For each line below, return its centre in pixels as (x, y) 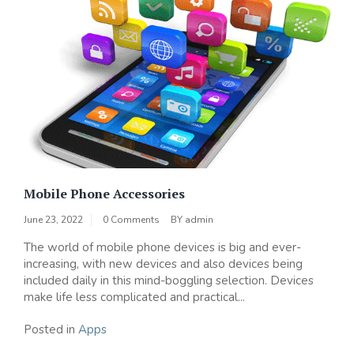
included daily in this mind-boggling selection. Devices (169, 280)
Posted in (51, 329)
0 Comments (131, 219)
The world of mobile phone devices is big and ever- (162, 247)
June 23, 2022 (53, 219)
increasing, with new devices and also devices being (163, 264)
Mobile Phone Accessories (104, 193)
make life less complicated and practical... (134, 297)
